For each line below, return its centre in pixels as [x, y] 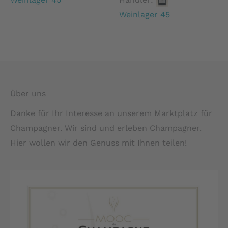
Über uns [28, 93]
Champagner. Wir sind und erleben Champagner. [106, 128]
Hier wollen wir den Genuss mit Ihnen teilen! [98, 142]
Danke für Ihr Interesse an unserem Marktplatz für [111, 113]
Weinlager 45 [145, 15]
